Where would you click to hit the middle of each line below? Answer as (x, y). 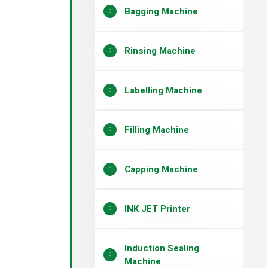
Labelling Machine (163, 90)
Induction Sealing (162, 248)
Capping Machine (161, 169)
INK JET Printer (157, 209)
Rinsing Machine (160, 51)
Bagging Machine (161, 11)
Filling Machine (157, 130)
